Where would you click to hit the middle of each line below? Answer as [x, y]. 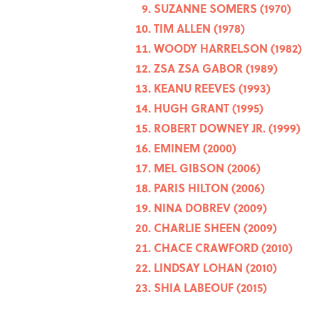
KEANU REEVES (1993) [212, 88]
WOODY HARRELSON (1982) [228, 48]
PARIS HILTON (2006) [209, 188]
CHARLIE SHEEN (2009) [215, 228]
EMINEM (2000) [195, 148]
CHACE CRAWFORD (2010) [223, 248]
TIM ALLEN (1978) [199, 28]
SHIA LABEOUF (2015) [210, 288]
